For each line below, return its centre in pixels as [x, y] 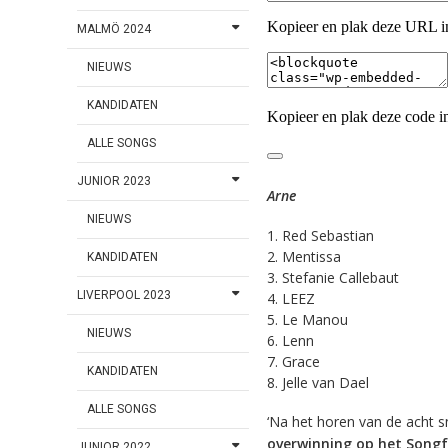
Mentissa [311, 256]
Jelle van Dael [325, 382]
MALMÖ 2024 [114, 29]
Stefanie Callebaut [340, 277]
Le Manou [314, 319]
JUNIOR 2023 [114, 181]
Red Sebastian [327, 235]
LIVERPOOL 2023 [124, 295]
